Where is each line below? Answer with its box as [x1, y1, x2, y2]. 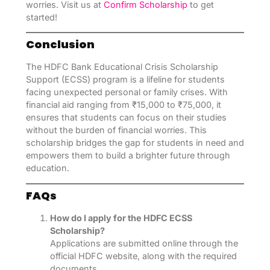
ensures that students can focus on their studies [25, 112, 227, 123]
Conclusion [25, 37, 95, 52]
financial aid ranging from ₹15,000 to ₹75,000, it [25, 99, 221, 110]
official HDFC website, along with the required [49, 250, 237, 261]
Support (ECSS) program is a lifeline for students [25, 74, 225, 85]
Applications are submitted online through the [49, 237, 238, 248]
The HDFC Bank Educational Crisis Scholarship [25, 61, 218, 72]
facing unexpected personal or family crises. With [25, 87, 228, 98]
